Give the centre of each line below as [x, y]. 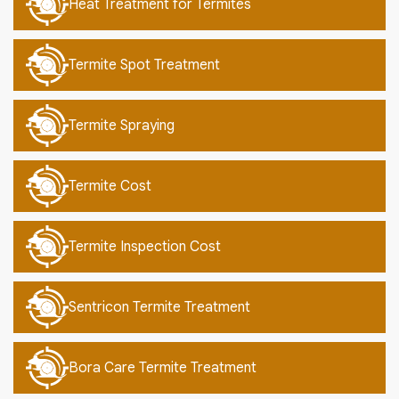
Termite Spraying [122, 126]
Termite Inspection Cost [145, 247]
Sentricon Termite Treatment [159, 308]
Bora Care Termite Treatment [163, 368]
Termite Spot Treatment [144, 65]
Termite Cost [110, 187]
